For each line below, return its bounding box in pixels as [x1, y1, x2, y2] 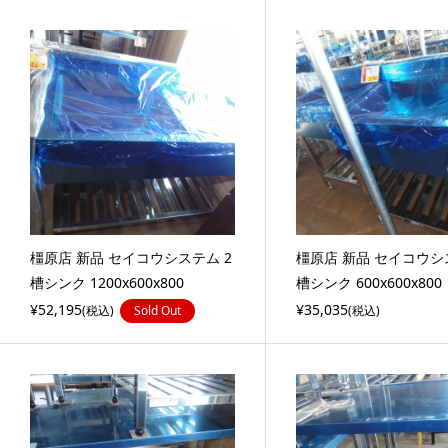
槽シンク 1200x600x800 [30, 272, 184, 292]
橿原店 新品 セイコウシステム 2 [30, 247, 232, 267]
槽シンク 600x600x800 [296, 272, 443, 292]
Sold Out [134, 301, 181, 319]
